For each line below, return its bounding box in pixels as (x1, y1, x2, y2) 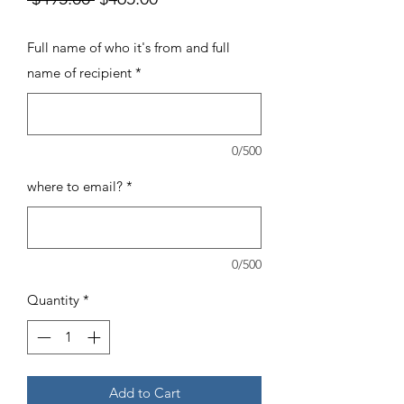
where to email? (27, 177, 123, 195)
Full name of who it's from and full (27, 38, 230, 56)
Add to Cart (108, 384, 180, 402)
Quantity (27, 290, 79, 308)
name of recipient (27, 63, 132, 81)
